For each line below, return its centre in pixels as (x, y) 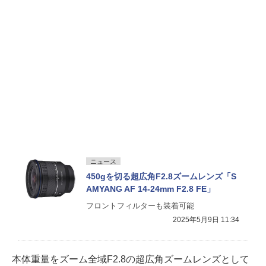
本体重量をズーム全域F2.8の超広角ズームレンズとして (131, 259)
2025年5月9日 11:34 (206, 219)
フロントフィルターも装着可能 (140, 205)
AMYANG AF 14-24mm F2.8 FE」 (151, 189)
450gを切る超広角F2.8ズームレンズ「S (161, 176)
